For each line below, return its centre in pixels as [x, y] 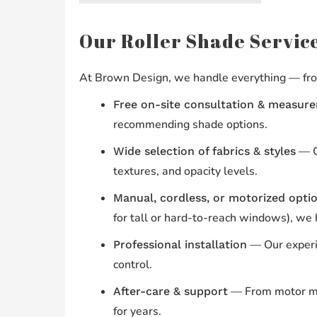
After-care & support [170, 292]
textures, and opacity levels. [185, 172]
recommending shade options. [190, 125]
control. [132, 265]
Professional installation [180, 245]
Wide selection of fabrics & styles [204, 151]
